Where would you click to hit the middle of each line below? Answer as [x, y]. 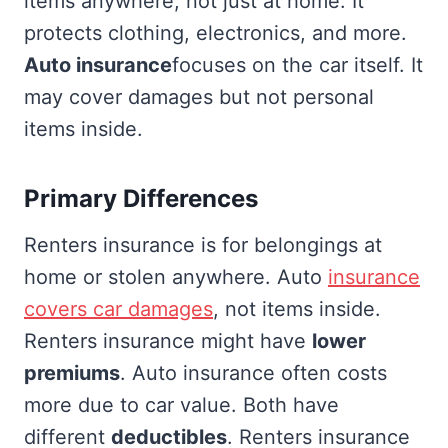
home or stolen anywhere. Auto [176, 276]
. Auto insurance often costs [253, 372]
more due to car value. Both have [181, 404]
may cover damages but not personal [199, 96]
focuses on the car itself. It [297, 64]
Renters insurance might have [168, 340]
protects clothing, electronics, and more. [215, 32]
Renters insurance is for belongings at [203, 244]
